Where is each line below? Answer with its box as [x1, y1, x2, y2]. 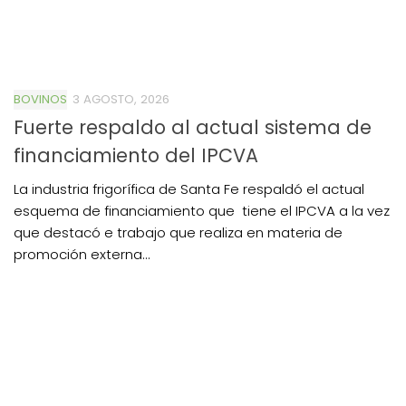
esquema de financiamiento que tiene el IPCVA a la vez [14, 200, 390, 220]
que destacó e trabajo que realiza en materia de [14, 222, 343, 242]
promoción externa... [14, 244, 150, 264]
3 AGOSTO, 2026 [72, 91, 169, 109]
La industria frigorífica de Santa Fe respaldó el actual [14, 179, 364, 198]
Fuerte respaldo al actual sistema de [14, 113, 372, 140]
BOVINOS [14, 91, 67, 109]
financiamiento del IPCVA [14, 141, 258, 169]
